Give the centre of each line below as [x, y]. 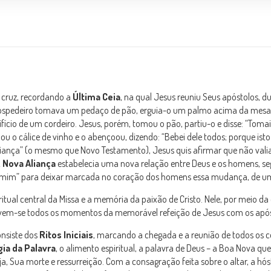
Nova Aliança [29, 164]
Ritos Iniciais [66, 235]
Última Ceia [96, 97]
